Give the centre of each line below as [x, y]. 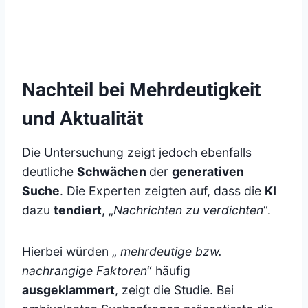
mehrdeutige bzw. [171, 252]
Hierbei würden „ [71, 252]
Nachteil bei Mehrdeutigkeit [141, 90]
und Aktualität [82, 119]
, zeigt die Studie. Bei [174, 290]
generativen [208, 172]
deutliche [49, 172]
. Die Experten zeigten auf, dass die [162, 191]
